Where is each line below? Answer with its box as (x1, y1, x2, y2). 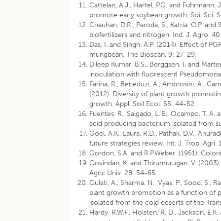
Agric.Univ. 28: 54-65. (89, 169, 157, 177)
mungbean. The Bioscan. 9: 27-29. (89, 50, 196, 59)
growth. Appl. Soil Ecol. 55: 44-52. (89, 100, 196, 108)
